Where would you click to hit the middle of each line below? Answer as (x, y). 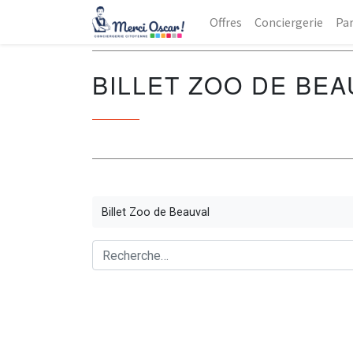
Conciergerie (288, 22)
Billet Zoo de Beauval (156, 212)
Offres (225, 22)
